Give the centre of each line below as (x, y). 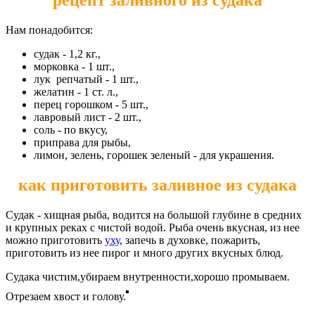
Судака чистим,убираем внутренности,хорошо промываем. (148, 276)
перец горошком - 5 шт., (91, 104)
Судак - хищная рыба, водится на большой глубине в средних (154, 214)
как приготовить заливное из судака (157, 185)
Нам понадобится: (49, 30)
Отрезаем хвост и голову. (66, 296)
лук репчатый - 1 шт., (86, 79)
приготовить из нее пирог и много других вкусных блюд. (144, 252)
